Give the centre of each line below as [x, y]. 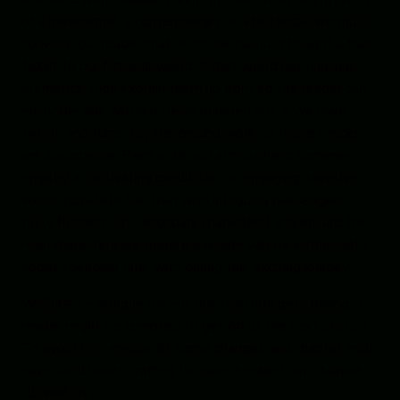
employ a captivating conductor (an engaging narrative [189, 178]
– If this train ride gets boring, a [265, 304]
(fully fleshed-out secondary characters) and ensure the [194, 223]
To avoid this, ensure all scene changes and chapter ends [199, 349]
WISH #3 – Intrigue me [94, 304]
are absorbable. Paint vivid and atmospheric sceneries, [189, 156]
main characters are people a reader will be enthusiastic [195, 245]
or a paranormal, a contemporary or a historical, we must [196, 22]
